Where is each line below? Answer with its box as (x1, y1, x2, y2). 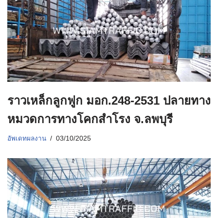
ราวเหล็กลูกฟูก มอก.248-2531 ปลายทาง (7, 94, 211, 108)
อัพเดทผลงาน (7, 135, 46, 143)
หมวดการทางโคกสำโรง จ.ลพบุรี (7, 112, 173, 126)
